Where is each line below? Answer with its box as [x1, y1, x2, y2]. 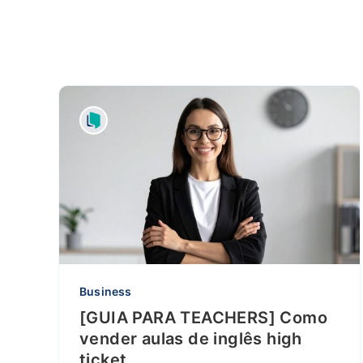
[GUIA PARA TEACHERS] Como [79, 308, 327, 327]
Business [79, 284, 132, 298]
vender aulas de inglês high [79, 329, 302, 348]
